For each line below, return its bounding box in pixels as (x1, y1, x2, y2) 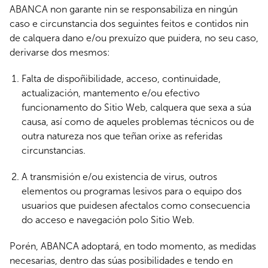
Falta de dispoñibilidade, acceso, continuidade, (22, 73, 221, 84)
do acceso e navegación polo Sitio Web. (22, 214, 194, 226)
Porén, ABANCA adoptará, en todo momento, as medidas (10, 240, 256, 252)
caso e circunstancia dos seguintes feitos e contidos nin (10, 18, 248, 29)
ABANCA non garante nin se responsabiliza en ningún (10, 4, 237, 15)
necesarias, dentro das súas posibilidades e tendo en (10, 255, 233, 266)
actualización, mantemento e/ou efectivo (22, 87, 200, 99)
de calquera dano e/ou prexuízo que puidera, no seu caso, (10, 32, 258, 44)
